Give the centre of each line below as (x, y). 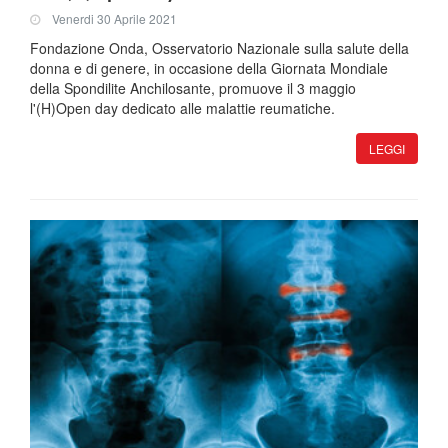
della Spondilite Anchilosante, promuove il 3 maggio (193, 87)
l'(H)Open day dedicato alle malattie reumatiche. (182, 107)
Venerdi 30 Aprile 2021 (114, 18)
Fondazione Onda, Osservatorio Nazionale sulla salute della (219, 47)
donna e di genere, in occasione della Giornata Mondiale (209, 67)
